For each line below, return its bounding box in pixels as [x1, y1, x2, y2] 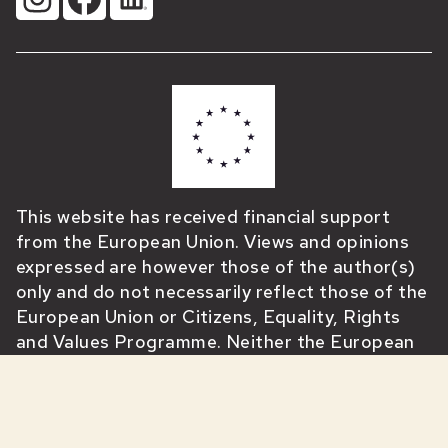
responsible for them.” [16, 380, 210, 404]
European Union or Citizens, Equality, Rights [16, 305, 401, 329]
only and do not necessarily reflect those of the [16, 280, 428, 304]
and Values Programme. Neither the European [16, 330, 415, 354]
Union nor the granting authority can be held [16, 355, 400, 379]
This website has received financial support [16, 205, 391, 229]
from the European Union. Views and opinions [16, 230, 410, 254]
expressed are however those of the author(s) [16, 255, 416, 279]
